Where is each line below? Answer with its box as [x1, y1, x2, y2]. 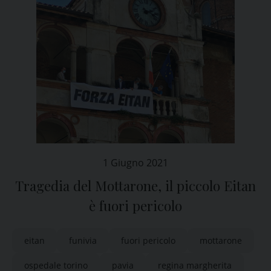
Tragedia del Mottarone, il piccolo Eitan [15, 177, 256, 195]
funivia [69, 235, 97, 246]
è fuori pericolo [89, 197, 182, 215]
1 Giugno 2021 [103, 156, 168, 169]
